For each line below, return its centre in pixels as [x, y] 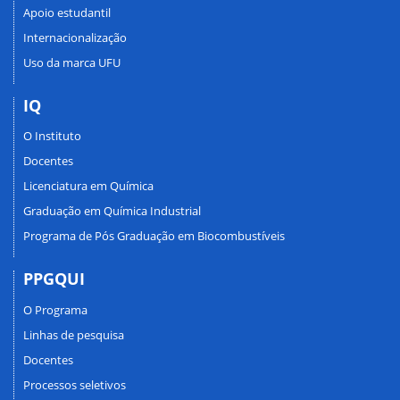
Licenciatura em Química [88, 186]
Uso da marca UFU [72, 62]
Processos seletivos [75, 384]
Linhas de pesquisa [74, 334]
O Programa [55, 309]
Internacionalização [75, 37]
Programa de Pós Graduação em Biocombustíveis [154, 236]
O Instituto [52, 136]
